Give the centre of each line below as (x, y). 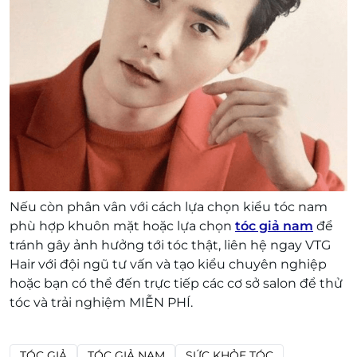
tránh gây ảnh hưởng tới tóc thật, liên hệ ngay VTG (170, 245)
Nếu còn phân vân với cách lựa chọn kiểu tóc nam (169, 207)
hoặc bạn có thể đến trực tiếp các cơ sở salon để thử (176, 283)
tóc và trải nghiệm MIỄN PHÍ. (101, 302)
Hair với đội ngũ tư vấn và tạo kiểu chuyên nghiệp (168, 264)
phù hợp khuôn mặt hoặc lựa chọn (122, 226)
